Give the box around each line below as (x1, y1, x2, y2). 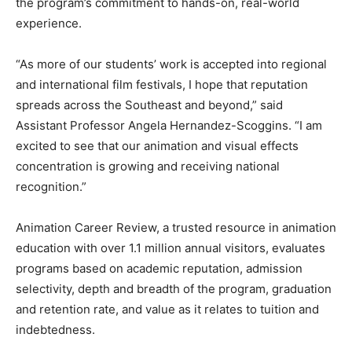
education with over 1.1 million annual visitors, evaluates (16, 240, 325, 255)
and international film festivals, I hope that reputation (16, 76, 308, 92)
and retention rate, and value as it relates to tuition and (16, 301, 319, 317)
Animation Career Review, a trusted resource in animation (16, 219, 336, 235)
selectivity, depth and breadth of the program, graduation (16, 280, 332, 296)
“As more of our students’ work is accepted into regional (16, 56, 327, 71)
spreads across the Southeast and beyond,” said (16, 97, 283, 112)
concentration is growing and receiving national (16, 158, 280, 174)
